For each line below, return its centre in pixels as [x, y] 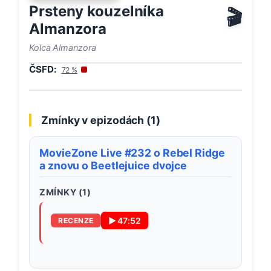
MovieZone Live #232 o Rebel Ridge [132, 153]
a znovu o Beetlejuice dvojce [113, 166]
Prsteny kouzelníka [97, 11]
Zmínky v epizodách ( [96, 120]
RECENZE [76, 221]
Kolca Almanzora [63, 47]
